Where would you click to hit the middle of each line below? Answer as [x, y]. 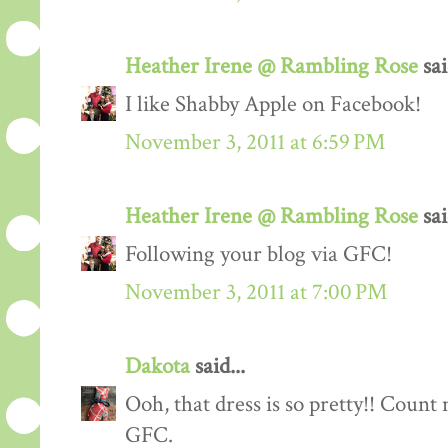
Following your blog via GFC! [258, 255]
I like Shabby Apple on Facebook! [273, 105]
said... [217, 367]
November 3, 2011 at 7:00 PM [256, 293]
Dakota [157, 367]
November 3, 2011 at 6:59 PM [255, 143]
